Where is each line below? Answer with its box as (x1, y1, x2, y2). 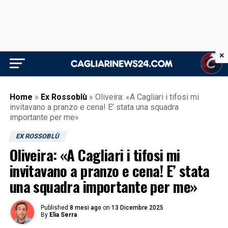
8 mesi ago (69, 204, 101, 211)
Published (40, 204, 68, 211)
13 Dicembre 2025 (111, 204, 163, 211)
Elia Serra (49, 211, 77, 218)
